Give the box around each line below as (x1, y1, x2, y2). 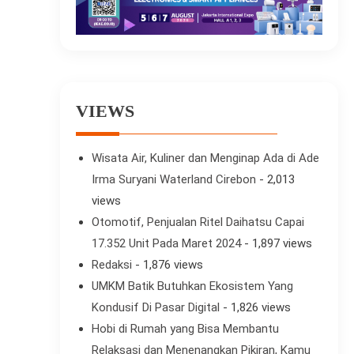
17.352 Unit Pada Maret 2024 (91, 236, 241, 251)
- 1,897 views (240, 236, 312, 251)
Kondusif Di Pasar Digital (91, 300, 220, 315)
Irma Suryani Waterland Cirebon (91, 172, 256, 187)
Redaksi (91, 258, 132, 273)
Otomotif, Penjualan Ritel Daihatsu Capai (91, 215, 304, 230)
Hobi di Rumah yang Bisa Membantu (91, 322, 279, 337)
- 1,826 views (219, 300, 291, 315)
